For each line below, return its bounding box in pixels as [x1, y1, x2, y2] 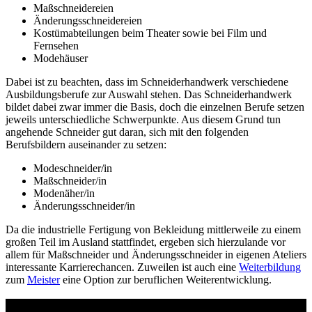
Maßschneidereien [33, 1, 114, 14]
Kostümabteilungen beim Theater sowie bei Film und [33, 26, 267, 39]
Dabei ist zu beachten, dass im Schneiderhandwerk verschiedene [6, 75, 288, 88]
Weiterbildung [239, 260, 301, 273]
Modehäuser [33, 52, 88, 64]
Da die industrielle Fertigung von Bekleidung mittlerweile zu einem [6, 223, 301, 235]
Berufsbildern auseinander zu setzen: [6, 138, 166, 150]
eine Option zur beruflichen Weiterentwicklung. [60, 273, 272, 286]
